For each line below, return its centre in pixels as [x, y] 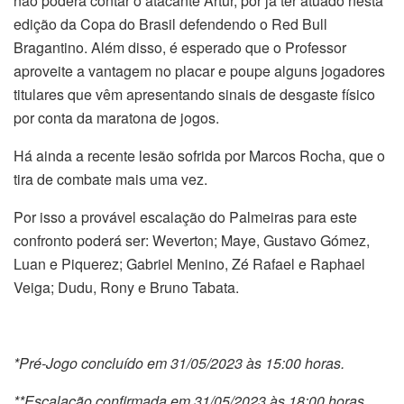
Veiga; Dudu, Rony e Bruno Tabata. [126, 287]
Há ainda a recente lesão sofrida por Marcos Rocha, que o [199, 155]
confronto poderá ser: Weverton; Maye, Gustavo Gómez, [192, 240]
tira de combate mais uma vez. [110, 179]
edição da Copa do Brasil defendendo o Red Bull [170, 23]
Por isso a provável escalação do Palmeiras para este [185, 216]
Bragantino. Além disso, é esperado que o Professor [180, 47]
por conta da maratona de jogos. [116, 117]
